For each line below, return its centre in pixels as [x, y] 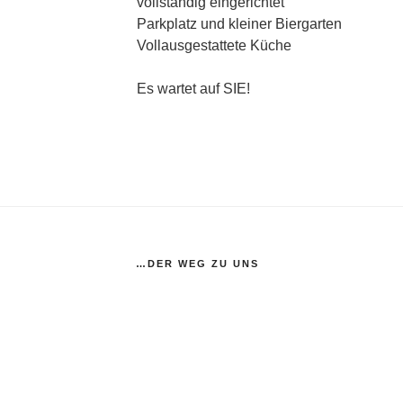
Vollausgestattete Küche [214, 45]
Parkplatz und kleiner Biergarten [239, 23]
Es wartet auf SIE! [193, 88]
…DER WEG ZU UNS [197, 263]
